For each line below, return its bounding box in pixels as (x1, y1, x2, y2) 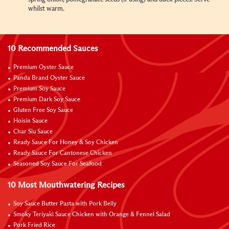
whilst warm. (28, 6, 64, 13)
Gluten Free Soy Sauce (13, 107, 73, 114)
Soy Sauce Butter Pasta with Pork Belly (13, 201, 117, 208)
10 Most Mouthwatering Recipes (8, 181, 125, 190)
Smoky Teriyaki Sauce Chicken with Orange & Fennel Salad (13, 212, 170, 218)
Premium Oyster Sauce (13, 64, 74, 71)
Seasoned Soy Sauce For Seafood (13, 161, 102, 168)
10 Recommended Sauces (8, 44, 98, 53)
